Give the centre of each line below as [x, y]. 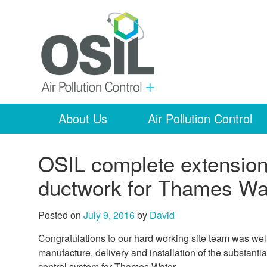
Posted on [61, 215]
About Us [83, 118]
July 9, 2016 [109, 215]
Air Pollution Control [200, 118]
